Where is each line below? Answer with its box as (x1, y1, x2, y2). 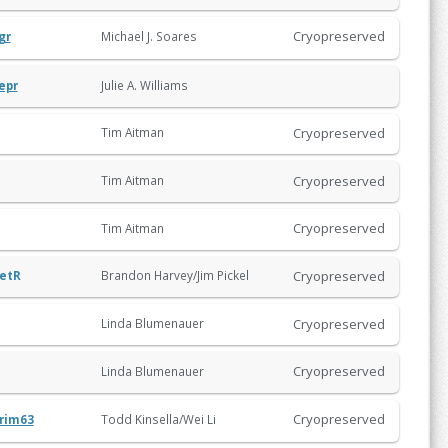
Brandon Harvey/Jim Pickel (100, 267, 252, 284)
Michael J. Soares (100, 27, 200, 44)
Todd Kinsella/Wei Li (100, 410, 219, 427)
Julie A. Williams (100, 76, 191, 93)
